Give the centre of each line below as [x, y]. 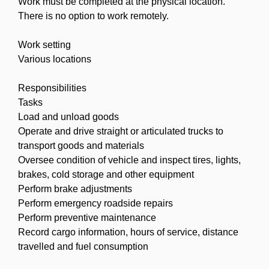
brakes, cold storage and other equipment [106, 174]
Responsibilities [52, 88]
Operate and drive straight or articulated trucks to [121, 131]
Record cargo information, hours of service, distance [128, 232]
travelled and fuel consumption [83, 246]
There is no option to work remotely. [93, 16]
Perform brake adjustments [75, 189]
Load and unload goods [68, 116]
